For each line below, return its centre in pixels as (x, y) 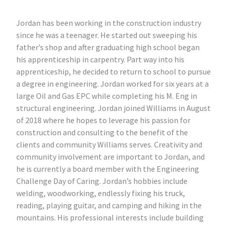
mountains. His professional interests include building (110, 218)
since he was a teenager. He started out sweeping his (107, 35)
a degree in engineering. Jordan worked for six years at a (112, 84)
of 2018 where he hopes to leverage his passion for (103, 120)
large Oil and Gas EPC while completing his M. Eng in (107, 96)
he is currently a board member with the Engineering (108, 169)
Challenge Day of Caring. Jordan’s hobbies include (102, 181)
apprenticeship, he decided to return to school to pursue (113, 72)
